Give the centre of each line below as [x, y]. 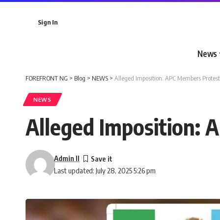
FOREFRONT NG [47, 78]
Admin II [67, 158]
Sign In [48, 22]
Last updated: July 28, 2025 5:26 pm [105, 170]
